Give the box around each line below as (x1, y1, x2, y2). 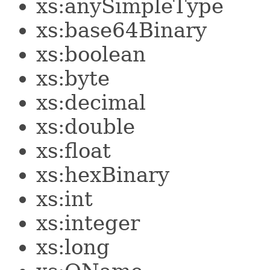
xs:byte (36, 66, 110, 90)
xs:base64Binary (36, 17, 207, 42)
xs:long (36, 234, 110, 259)
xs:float (36, 138, 111, 163)
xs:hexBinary (36, 162, 169, 187)
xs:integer (36, 210, 140, 235)
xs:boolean (36, 42, 146, 66)
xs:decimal (36, 90, 146, 115)
